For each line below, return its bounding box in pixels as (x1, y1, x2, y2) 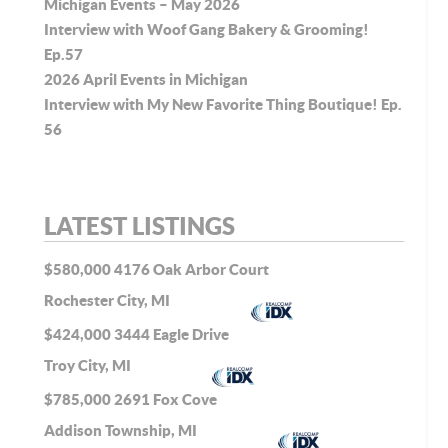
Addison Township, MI (44, 421, 200, 439)
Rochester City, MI (44, 291, 173, 309)
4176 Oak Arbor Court (114, 261, 269, 279)
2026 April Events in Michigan (44, 70, 248, 88)
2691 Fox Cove (114, 391, 217, 409)
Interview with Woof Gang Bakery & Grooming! (44, 20, 369, 38)
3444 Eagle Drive (114, 326, 229, 344)
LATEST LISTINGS (44, 211, 235, 240)
